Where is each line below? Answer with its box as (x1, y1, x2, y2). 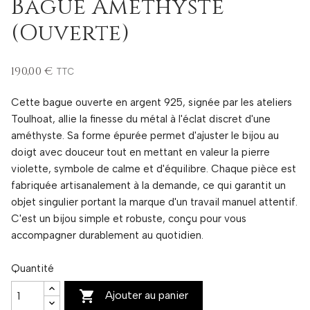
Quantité (11, 262, 54, 275)
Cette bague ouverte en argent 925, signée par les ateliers (11, 95, 292, 109)
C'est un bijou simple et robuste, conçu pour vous (11, 212, 246, 225)
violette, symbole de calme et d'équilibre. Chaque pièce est (11, 162, 296, 175)
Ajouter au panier (105, 288, 189, 302)
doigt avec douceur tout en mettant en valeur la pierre (11, 145, 270, 158)
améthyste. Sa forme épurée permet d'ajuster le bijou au (11, 129, 279, 142)
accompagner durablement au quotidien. (11, 228, 203, 241)
